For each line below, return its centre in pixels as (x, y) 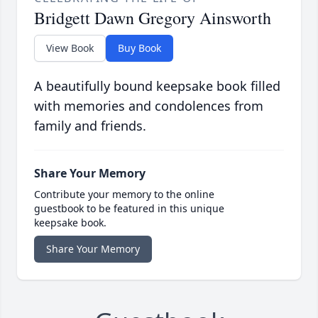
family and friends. (90, 126)
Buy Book (139, 48)
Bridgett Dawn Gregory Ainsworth (153, 18)
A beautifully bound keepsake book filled (157, 86)
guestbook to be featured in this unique (129, 209)
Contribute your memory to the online (124, 194)
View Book (70, 48)
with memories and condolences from (149, 106)
